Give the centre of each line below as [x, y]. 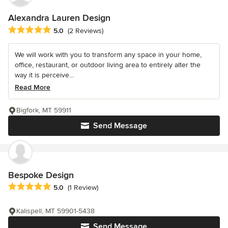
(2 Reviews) [85, 31]
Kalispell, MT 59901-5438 [55, 211]
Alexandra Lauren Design [59, 18]
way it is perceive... [44, 75]
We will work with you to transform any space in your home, [108, 54]
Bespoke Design [41, 175]
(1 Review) [83, 187]
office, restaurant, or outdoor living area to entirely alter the [108, 65]
